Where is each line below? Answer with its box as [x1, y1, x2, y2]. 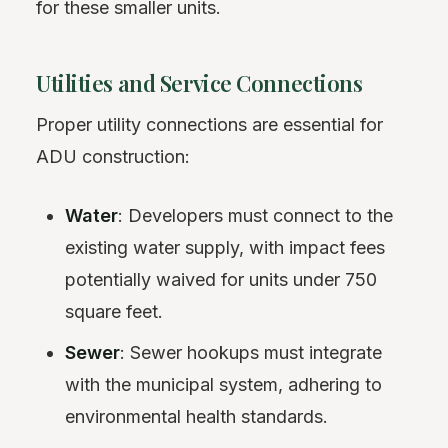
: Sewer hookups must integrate [120, 341, 383, 363]
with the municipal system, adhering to [65, 373, 383, 395]
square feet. [65, 300, 164, 322]
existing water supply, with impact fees [65, 236, 386, 258]
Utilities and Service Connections [36, 67, 363, 98]
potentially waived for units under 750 [65, 268, 378, 290]
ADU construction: [36, 145, 190, 167]
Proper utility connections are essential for [36, 113, 383, 135]
